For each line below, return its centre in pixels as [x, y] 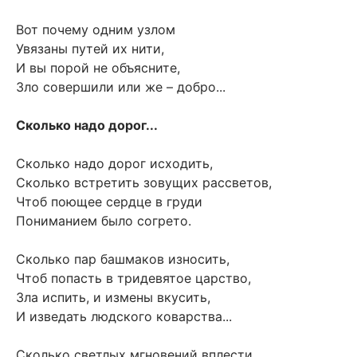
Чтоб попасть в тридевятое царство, [133, 278]
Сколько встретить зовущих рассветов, [144, 182]
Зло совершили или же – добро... [121, 86]
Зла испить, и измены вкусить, [113, 297]
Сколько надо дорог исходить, [114, 163]
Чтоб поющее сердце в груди [109, 201]
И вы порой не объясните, [98, 67]
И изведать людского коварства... [124, 316]
